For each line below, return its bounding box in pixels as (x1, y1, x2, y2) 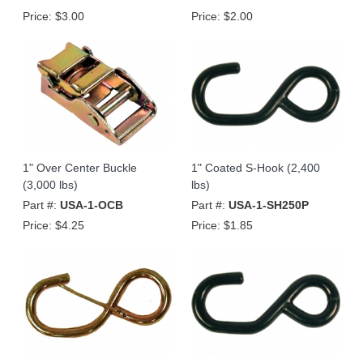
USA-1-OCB (60, 198, 123, 211)
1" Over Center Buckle (23, 160, 137, 174)
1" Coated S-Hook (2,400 (191, 160, 320, 174)
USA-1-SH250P (228, 198, 309, 211)
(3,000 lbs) (23, 177, 78, 191)
